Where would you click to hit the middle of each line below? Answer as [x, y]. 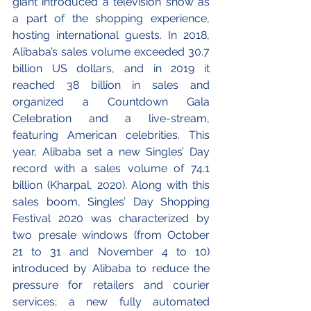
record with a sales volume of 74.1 [111, 169]
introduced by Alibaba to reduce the [111, 269]
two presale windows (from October [111, 235]
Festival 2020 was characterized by [111, 219]
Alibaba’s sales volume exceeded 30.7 [111, 52]
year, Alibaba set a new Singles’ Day [111, 152]
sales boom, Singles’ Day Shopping [111, 202]
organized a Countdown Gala [111, 102]
